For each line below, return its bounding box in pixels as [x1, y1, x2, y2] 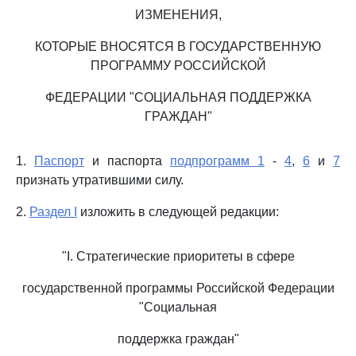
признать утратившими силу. [16, 173, 184, 187]
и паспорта [84, 154, 170, 168]
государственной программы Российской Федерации [21, 281, 335, 295]
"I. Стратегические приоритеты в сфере [61, 250, 295, 263]
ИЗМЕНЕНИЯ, [134, 8, 222, 21]
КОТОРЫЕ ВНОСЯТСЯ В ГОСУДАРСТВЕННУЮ [35, 40, 321, 53]
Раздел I [29, 205, 77, 219]
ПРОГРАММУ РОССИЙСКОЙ [90, 59, 266, 72]
